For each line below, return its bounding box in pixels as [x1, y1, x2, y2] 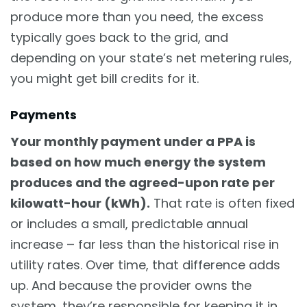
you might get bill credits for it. [10, 69, 199, 87]
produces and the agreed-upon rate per [10, 174, 275, 192]
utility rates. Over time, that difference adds [10, 256, 280, 274]
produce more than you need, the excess [10, 8, 264, 25]
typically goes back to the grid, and [10, 28, 228, 46]
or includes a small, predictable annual [10, 215, 248, 233]
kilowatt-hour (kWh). [10, 195, 150, 212]
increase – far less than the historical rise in [10, 236, 279, 254]
